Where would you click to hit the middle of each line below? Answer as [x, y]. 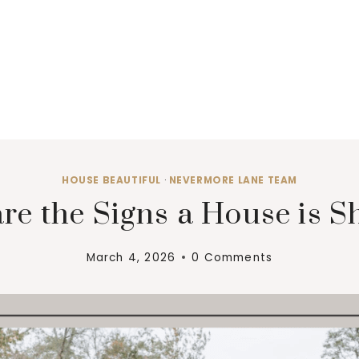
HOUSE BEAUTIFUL [111, 180]
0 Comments [232, 257]
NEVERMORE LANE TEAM [233, 180]
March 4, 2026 [131, 257]
